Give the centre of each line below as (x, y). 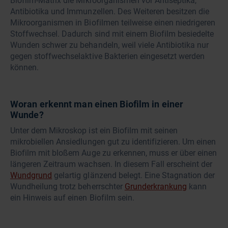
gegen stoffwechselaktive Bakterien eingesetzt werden (108, 56)
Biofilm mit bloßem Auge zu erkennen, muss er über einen (114, 153)
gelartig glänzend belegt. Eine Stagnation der (134, 176)
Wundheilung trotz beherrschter (67, 187)
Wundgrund (31, 176)
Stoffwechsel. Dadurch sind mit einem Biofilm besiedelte (112, 34)
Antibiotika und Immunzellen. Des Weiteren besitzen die (110, 12)
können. (26, 68)
